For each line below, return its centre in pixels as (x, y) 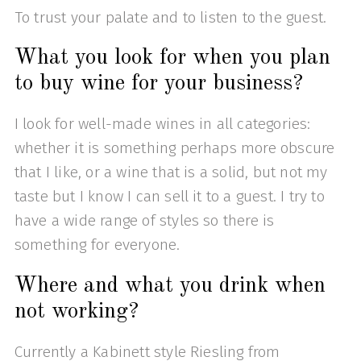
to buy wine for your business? (162, 84)
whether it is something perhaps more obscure (174, 148)
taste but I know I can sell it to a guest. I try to (169, 197)
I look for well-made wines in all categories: (162, 124)
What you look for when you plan (172, 58)
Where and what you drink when (170, 286)
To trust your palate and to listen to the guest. (170, 18)
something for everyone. (97, 245)
